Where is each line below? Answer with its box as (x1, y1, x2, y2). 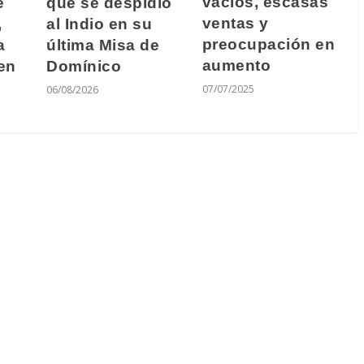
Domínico (46, 57, 121, 75)
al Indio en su (46, 15, 152, 32)
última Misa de (46, 36, 159, 54)
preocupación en (201, 36, 335, 54)
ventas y (201, 15, 269, 32)
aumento (201, 57, 271, 75)
